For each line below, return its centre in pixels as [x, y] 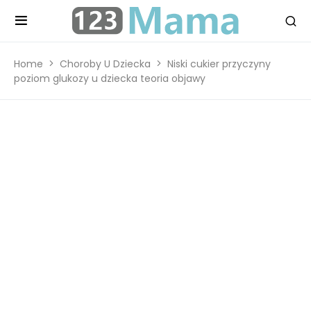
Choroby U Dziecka [105, 64]
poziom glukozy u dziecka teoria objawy [110, 78]
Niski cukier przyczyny [219, 64]
